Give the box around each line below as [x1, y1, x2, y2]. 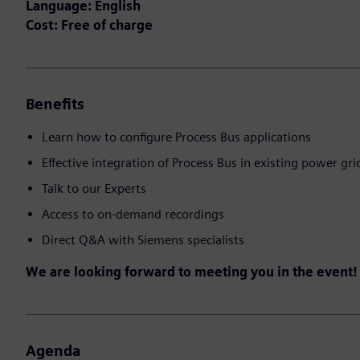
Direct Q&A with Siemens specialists [42, 232, 244, 248]
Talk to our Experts [42, 181, 146, 197]
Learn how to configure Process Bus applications [42, 129, 311, 145]
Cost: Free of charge [26, 18, 153, 34]
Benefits [26, 96, 84, 113]
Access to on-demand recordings [42, 207, 224, 223]
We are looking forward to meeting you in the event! [26, 264, 358, 280]
